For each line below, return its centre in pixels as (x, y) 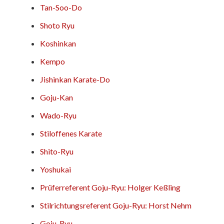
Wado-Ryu (58, 115)
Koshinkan (58, 43)
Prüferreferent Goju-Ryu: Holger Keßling (110, 187)
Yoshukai (55, 169)
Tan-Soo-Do (61, 7)
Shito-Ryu (57, 151)
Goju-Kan (56, 97)
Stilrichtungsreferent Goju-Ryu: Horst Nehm (116, 205)
